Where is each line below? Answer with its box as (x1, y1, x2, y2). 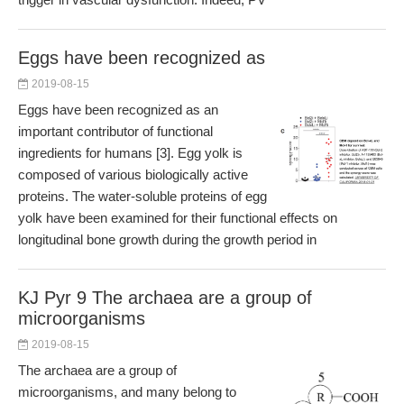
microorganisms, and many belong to (18, 384, 236, 399)
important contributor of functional (18, 124, 213, 139)
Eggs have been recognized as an (18, 102, 218, 117)
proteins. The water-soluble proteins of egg (18, 188, 267, 204)
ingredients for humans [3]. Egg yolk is (18, 145, 243, 161)
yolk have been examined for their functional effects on (18, 210, 337, 225)
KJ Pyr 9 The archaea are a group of (18, 288, 312, 308)
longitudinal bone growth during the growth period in (18, 232, 317, 247)
